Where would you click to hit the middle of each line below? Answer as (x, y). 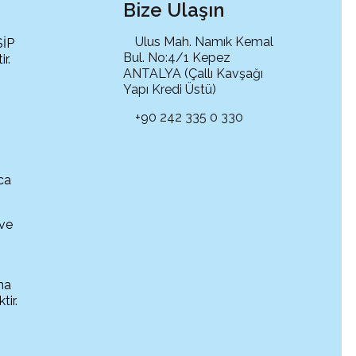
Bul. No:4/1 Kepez (177, 58)
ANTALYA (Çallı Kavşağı (193, 74)
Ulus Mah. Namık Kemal (205, 42)
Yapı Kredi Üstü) (170, 90)
